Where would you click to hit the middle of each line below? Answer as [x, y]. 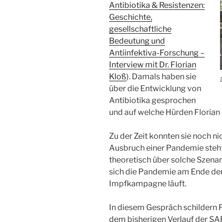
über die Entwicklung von [155, 88]
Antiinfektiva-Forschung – [157, 53]
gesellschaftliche [140, 29]
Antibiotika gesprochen [152, 100]
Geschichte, [131, 17]
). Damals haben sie [161, 77]
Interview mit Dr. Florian [153, 65]
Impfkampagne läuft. [148, 184]
